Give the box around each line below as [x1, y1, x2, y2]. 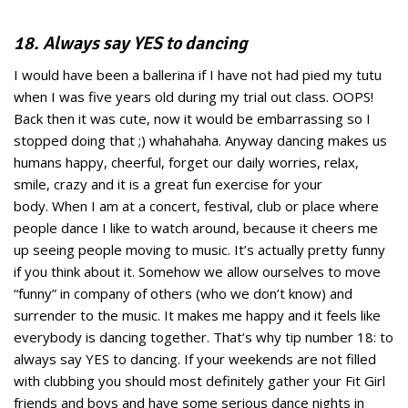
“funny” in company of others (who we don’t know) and [14, 284, 352, 303]
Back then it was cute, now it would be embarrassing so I [14, 109, 371, 128]
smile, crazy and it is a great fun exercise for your [14, 175, 322, 194]
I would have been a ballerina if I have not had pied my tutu [14, 66, 382, 85]
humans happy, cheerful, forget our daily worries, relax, [14, 153, 359, 172]
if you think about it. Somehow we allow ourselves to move [14, 262, 381, 281]
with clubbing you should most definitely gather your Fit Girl [14, 372, 385, 391]
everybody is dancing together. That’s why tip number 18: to [14, 328, 393, 347]
